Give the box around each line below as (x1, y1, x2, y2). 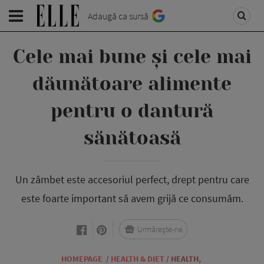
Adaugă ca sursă (88, 10, 148, 22)
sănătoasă (83, 127, 181, 149)
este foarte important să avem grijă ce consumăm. (21, 192, 243, 205)
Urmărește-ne (137, 224, 183, 235)
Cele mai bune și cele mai (12, 46, 252, 68)
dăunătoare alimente (32, 73, 232, 95)
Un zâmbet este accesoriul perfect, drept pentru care (15, 173, 249, 186)
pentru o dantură (51, 100, 213, 122)
